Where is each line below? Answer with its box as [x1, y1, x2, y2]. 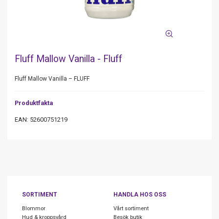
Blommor [22, 205, 45, 212]
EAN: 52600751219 [15, 115, 67, 123]
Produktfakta [15, 99, 53, 107]
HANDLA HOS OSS [113, 191, 166, 198]
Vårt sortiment [113, 205, 149, 212]
